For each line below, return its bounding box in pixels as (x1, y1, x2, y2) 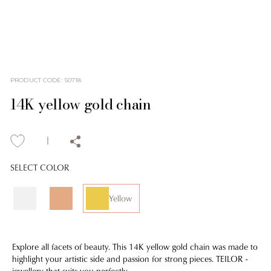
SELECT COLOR (10, 161, 70, 173)
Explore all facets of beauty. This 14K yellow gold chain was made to (12, 240, 258, 252)
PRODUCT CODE (10, 76, 62, 85)
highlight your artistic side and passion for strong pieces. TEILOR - (12, 252, 247, 264)
